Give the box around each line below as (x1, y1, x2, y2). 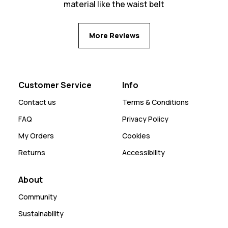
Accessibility (122, 147, 165, 157)
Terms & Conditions (122, 97, 189, 107)
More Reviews (89, 30, 139, 40)
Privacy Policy (122, 113, 168, 124)
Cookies (122, 130, 150, 140)
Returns (18, 147, 45, 157)
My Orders (18, 130, 54, 140)
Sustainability (18, 208, 64, 218)
